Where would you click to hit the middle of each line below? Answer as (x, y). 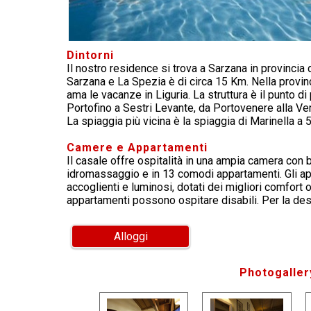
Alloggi (131, 237)
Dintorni (90, 56)
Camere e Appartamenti (137, 148)
